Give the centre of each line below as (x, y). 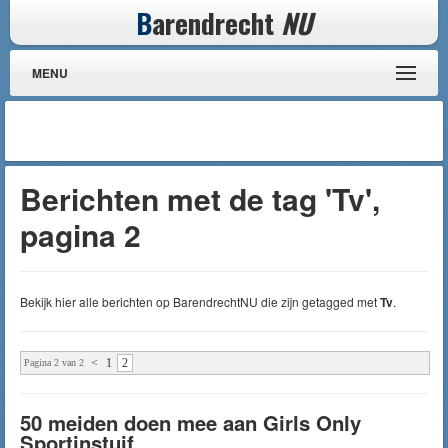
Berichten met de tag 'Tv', (200, 198)
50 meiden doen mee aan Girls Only (190, 422)
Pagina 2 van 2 (54, 362)
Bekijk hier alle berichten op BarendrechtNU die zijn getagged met (200, 301)
